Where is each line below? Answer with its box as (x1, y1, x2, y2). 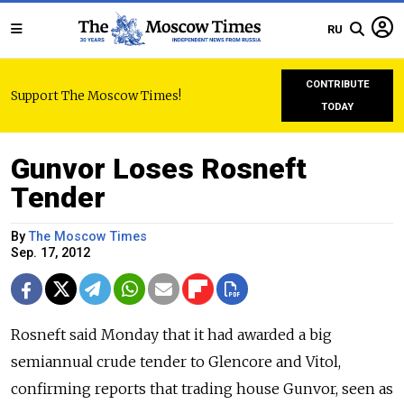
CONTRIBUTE (305, 78, 370, 90)
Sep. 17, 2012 (11, 245, 90, 261)
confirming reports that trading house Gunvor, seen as (11, 380, 393, 398)
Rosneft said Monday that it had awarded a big (11, 326, 332, 344)
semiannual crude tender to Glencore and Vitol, (11, 353, 341, 371)
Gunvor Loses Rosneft (11, 151, 307, 186)
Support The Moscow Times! (11, 87, 181, 104)
